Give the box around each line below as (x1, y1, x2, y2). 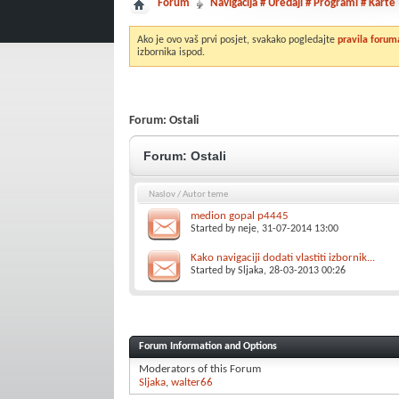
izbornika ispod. (136, 47, 205, 58)
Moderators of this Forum (138, 362, 261, 375)
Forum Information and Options (138, 340, 277, 352)
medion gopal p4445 (190, 210, 289, 222)
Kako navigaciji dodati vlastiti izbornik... (190, 252, 375, 264)
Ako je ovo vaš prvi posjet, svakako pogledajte (136, 35, 338, 45)
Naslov (148, 190, 175, 199)
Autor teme (182, 190, 228, 199)
